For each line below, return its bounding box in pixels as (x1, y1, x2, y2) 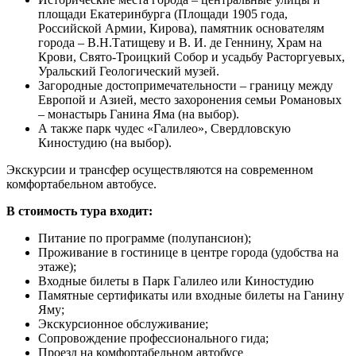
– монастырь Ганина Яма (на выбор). (38, 106, 239, 121)
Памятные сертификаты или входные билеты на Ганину (38, 288, 344, 302)
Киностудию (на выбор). (38, 135, 172, 149)
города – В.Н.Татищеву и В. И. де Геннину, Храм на (38, 35, 322, 49)
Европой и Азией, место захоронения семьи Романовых (38, 92, 342, 106)
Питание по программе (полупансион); (38, 230, 251, 245)
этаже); (38, 259, 76, 273)
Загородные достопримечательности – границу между (38, 78, 333, 92)
